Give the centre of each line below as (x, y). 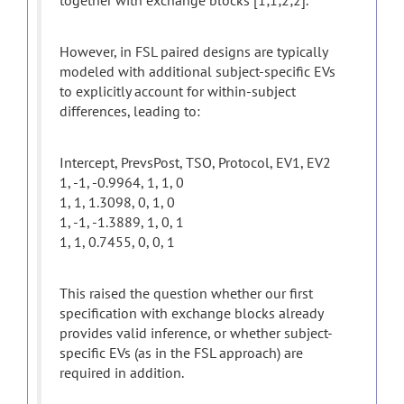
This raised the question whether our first (186, 293)
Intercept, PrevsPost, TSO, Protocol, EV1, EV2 (195, 162)
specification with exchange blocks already (191, 313)
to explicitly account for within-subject (178, 91)
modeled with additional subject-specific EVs (197, 71)
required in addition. (122, 372)
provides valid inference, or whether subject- (196, 333)
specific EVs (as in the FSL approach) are (181, 353)
